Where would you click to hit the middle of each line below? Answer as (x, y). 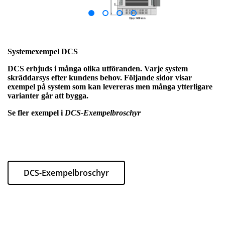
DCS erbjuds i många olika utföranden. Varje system (98, 68)
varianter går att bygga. (48, 95)
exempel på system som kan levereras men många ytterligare (110, 86)
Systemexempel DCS (43, 51)
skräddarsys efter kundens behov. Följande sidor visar (100, 77)
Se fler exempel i (36, 113)
